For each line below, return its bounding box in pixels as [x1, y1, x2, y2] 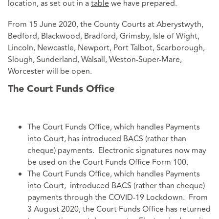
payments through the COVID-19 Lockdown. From [27, 191, 208, 203]
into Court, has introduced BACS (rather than [27, 132, 186, 145]
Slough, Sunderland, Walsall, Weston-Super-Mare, [8, 53, 182, 66]
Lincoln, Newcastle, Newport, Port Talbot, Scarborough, [8, 42, 205, 54]
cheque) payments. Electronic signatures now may [27, 144, 206, 156]
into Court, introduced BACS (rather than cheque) [27, 179, 205, 192]
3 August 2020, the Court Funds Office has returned [27, 203, 211, 215]
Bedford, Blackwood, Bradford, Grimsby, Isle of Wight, [8, 30, 199, 42]
